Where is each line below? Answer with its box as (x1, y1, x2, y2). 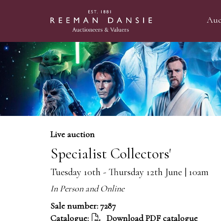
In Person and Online (50, 183, 124, 194)
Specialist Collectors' (50, 145, 171, 163)
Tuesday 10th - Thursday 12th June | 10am (50, 166, 209, 179)
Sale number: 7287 (50, 200, 116, 212)
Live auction (50, 129, 95, 140)
